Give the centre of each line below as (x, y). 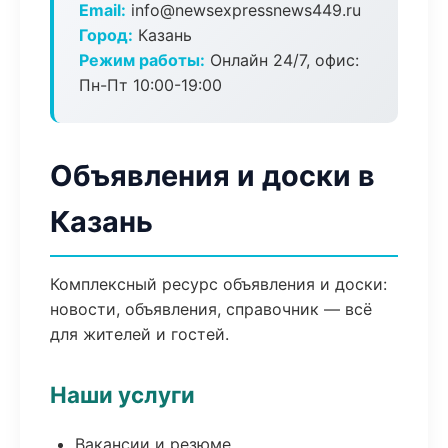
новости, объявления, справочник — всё (211, 309)
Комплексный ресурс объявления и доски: (218, 284)
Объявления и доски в (212, 175)
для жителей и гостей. (139, 334)
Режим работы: (142, 60)
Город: (106, 35)
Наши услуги (122, 394)
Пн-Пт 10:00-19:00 (150, 85)
